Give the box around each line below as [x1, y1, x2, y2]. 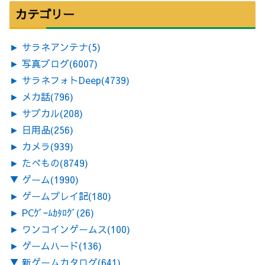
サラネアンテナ [22, 40, 88, 53]
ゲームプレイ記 [22, 189, 88, 202]
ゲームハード [22, 238, 79, 252]
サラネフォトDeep [22, 73, 101, 86]
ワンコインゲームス [22, 222, 107, 235]
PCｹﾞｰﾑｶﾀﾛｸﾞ [22, 205, 76, 219]
